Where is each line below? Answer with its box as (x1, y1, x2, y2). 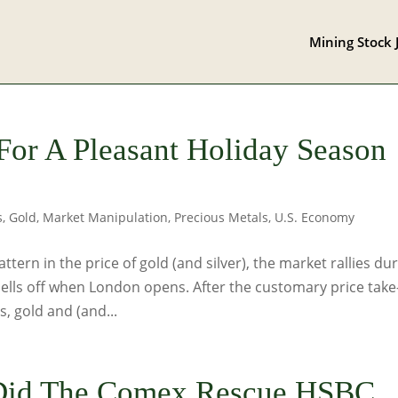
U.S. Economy (275, 209, 355, 226)
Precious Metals (174, 209, 269, 226)
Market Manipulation (43, 209, 169, 226)
